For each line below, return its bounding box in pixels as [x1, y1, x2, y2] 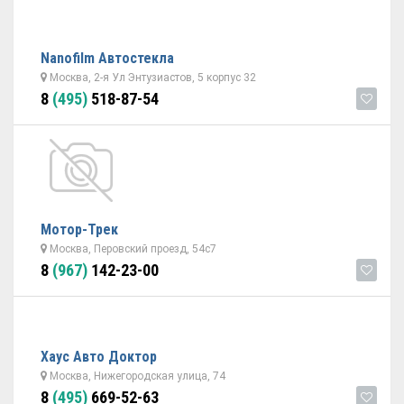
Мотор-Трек [41, 221, 118, 238]
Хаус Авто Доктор [41, 348, 157, 365]
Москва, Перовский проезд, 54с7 [47, 243, 216, 255]
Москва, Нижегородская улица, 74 [47, 370, 225, 382]
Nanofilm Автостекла [41, 50, 174, 67]
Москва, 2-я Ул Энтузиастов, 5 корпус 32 [47, 71, 256, 84]
